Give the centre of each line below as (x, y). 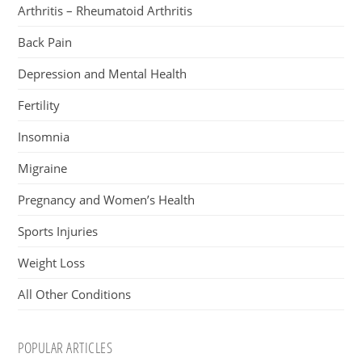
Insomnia (44, 136)
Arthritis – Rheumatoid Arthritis (105, 10)
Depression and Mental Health (103, 73)
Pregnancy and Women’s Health (107, 199)
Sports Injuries (58, 231)
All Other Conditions (75, 294)
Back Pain (45, 42)
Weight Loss (52, 262)
